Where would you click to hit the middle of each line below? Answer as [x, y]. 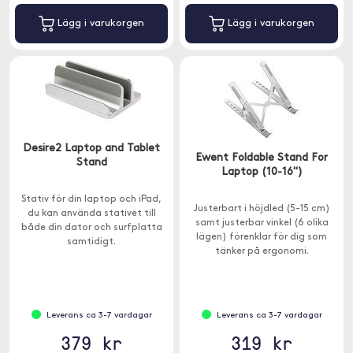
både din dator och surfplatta [91, 228]
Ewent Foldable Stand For [262, 158]
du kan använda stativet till [91, 214]
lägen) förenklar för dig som [262, 237]
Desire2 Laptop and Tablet [91, 149]
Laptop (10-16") [262, 172]
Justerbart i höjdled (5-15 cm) [262, 209]
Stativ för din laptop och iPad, [91, 199]
